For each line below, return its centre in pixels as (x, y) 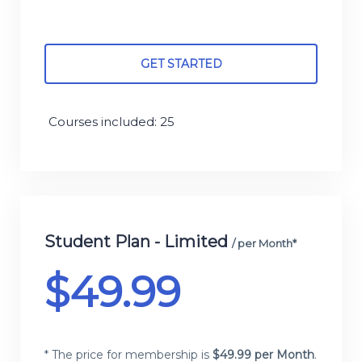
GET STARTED (181, 64)
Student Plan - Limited (138, 242)
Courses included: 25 (112, 121)
